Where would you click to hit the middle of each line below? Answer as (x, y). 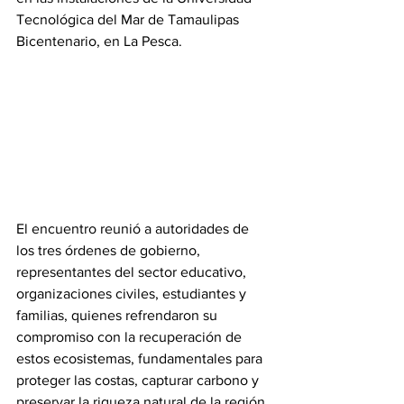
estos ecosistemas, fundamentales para (141, 358)
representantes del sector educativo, (133, 271)
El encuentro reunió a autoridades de (134, 228)
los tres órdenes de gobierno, (110, 250)
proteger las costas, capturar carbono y (139, 380)
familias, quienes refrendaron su (119, 315)
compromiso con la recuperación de (131, 336)
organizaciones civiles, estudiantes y (133, 293)
